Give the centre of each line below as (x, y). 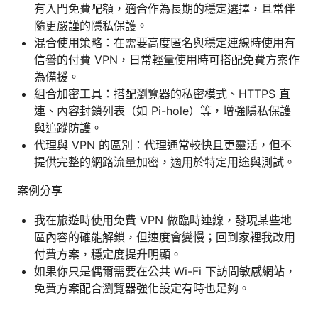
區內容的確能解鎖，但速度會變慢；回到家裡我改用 (165, 237)
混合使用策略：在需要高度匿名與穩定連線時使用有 (165, 42)
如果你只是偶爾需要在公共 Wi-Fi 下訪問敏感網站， (165, 271)
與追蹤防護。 (68, 127)
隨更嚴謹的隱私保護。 (91, 25)
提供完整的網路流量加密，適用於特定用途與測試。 (165, 161)
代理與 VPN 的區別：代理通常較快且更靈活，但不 (163, 144)
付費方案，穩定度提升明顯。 (108, 254)
